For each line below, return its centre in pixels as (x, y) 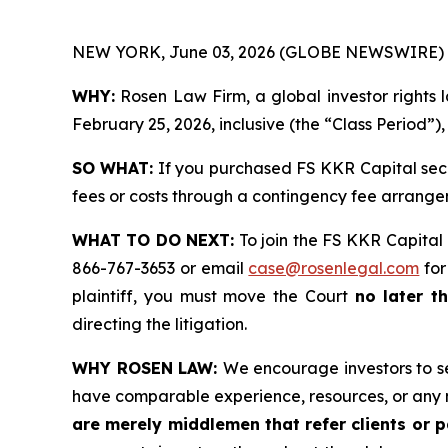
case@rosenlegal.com (334, 268)
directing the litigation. (159, 324)
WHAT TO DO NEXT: (156, 240)
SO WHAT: (113, 168)
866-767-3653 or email (160, 268)
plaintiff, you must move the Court (213, 296)
